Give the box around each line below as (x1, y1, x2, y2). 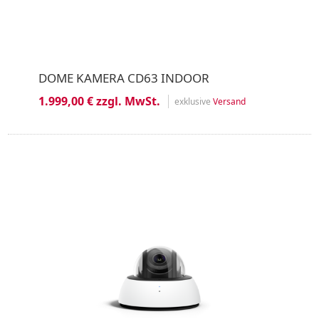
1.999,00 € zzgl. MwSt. (38, 93, 160, 109)
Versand (212, 95, 246, 108)
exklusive (174, 95, 213, 108)
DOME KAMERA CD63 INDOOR (38, 70, 209, 86)
